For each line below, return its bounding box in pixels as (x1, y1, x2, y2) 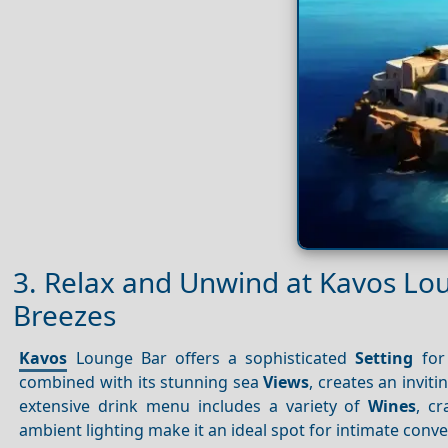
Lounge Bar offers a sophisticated (67, 347, 356, 370)
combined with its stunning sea (19, 371, 264, 394)
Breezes (13, 295, 116, 334)
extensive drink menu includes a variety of (19, 395, 369, 418)
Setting (355, 347, 414, 370)
